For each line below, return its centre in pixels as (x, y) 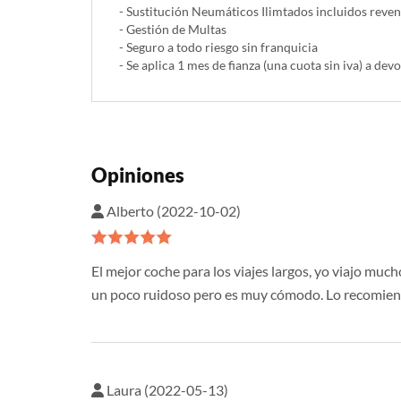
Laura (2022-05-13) (166, 390)
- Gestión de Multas (173, 30)
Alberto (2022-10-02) (172, 211)
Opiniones (138, 175)
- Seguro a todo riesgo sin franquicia (218, 47)
